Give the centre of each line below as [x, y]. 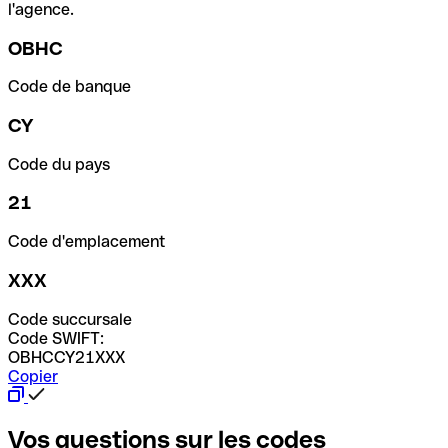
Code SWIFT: [56, 338]
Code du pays [59, 164]
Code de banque [69, 87]
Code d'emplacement [87, 242]
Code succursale [70, 319]
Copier [33, 376]
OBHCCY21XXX [66, 357]
